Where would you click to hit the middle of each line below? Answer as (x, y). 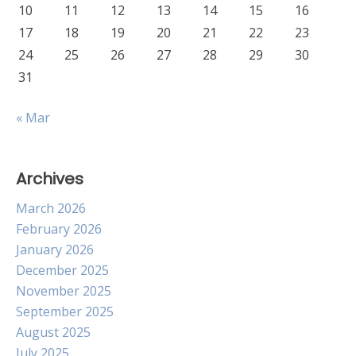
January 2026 (55, 250)
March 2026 (51, 208)
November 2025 (64, 291)
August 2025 (53, 332)
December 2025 (62, 270)
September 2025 (65, 311)
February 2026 (59, 229)
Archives (50, 179)
